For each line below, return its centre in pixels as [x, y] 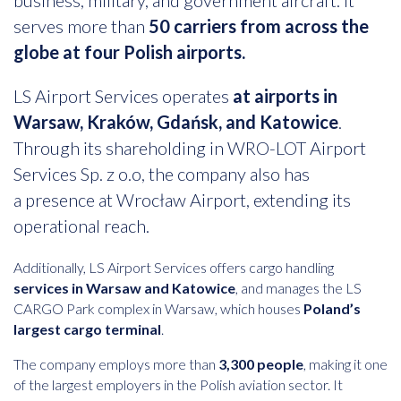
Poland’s [332, 309]
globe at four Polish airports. [129, 52]
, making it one [346, 364]
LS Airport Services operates [123, 96]
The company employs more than [116, 364]
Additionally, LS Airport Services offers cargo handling [174, 268]
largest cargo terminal [87, 329]
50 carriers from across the [259, 26]
